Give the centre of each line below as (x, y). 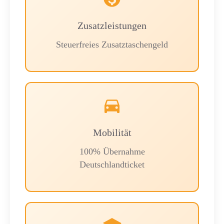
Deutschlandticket (112, 165)
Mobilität (112, 133)
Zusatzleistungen (112, 26)
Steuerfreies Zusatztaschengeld (112, 45)
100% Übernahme (112, 152)
